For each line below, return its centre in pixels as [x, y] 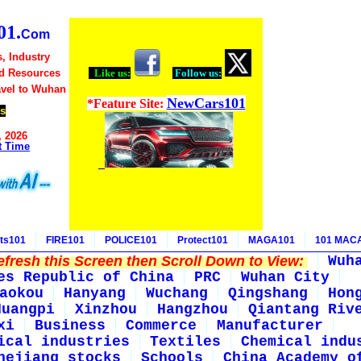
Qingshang [268, 293]
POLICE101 [131, 240]
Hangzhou [193, 309]
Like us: [111, 73]
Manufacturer [270, 326]
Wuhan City [285, 277]
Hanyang [95, 293]
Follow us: [197, 73]
